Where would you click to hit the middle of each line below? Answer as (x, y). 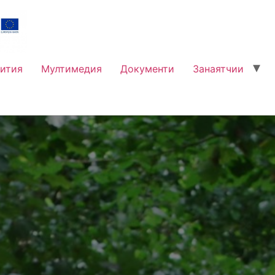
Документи (147, 68)
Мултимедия (72, 68)
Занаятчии (218, 68)
